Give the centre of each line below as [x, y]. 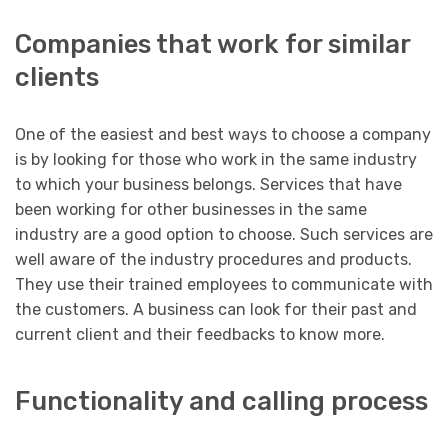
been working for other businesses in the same [191, 209]
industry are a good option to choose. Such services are [224, 234]
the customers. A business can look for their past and [216, 309]
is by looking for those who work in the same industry [216, 159]
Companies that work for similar [212, 43]
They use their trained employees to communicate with [224, 284]
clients [57, 76]
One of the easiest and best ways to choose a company [223, 134]
